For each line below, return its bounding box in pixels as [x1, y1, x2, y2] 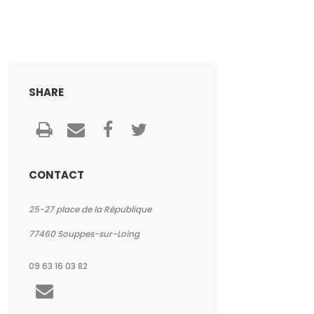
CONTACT [29, 168, 84, 182]
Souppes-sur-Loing [57, 228, 139, 240]
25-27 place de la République [29, 203, 151, 215]
